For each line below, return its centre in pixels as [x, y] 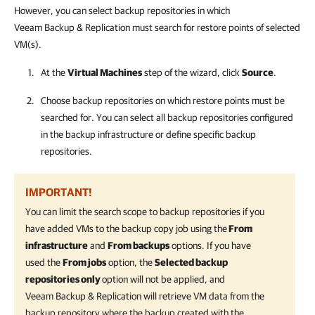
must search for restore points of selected [215, 27]
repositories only [64, 279]
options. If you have [210, 245]
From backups [139, 245]
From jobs [84, 262]
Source [258, 72]
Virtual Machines [105, 72]
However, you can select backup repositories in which [122, 11]
